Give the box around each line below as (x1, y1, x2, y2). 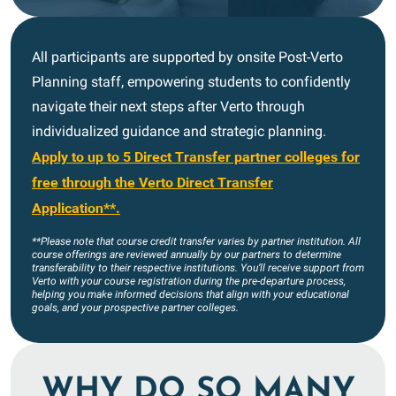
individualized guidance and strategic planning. (32, 123, 326, 140)
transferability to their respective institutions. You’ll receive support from (32, 262, 364, 274)
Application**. (32, 198, 120, 217)
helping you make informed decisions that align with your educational (32, 288, 349, 301)
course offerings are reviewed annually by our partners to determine (32, 248, 341, 261)
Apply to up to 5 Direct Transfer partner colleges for (32, 147, 360, 166)
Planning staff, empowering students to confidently (32, 73, 351, 90)
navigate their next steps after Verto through (32, 98, 305, 115)
